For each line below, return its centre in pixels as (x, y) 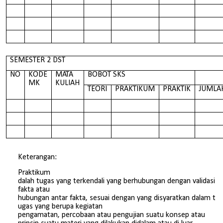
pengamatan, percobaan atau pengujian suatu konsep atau (111, 215)
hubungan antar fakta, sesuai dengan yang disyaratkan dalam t (117, 198)
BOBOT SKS (107, 75)
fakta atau (34, 190)
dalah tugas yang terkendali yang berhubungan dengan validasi (117, 181)
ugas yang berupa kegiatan (61, 207)
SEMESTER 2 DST (38, 60)
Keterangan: (37, 157)
